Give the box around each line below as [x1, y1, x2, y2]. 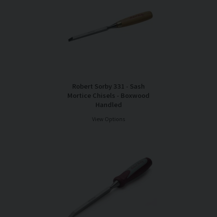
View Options [92, 115, 125, 123]
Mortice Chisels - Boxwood [67, 91, 150, 100]
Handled [95, 100, 122, 109]
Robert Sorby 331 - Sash [72, 81, 145, 91]
